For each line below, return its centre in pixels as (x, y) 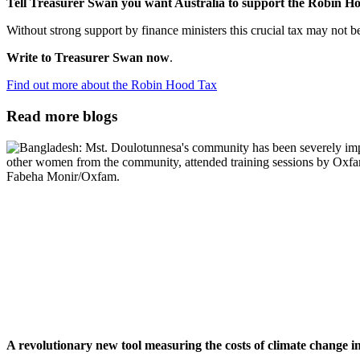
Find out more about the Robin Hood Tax (112, 85)
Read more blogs (62, 117)
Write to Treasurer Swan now (88, 58)
